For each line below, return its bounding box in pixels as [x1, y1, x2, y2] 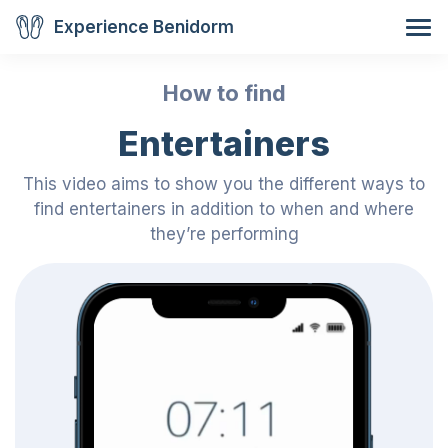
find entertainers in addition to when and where [34, 199, 414, 219]
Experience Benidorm [54, 16, 234, 37]
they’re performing [149, 224, 299, 244]
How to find [162, 80, 286, 106]
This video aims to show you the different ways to [23, 174, 425, 194]
